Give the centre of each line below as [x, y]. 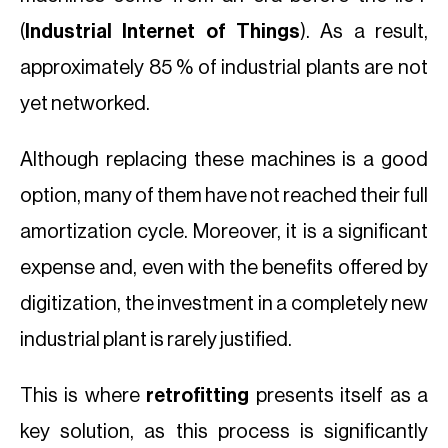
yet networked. [85, 104]
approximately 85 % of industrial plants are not [224, 68]
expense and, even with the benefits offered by [224, 268]
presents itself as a [342, 396]
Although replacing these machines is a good [224, 160]
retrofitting [201, 396]
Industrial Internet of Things [162, 32]
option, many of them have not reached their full [224, 196]
